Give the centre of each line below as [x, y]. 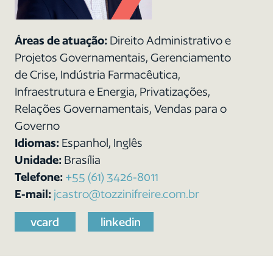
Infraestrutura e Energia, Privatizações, [112, 91]
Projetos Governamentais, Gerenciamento [122, 57]
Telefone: [40, 177]
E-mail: [34, 194]
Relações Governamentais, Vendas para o [120, 108]
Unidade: [39, 160]
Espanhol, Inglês [102, 143]
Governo [37, 126]
